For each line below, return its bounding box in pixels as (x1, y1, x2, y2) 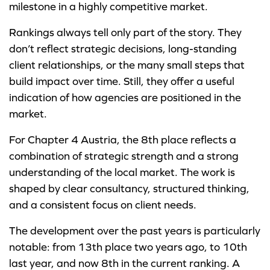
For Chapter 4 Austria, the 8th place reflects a (9, 133, 236, 147)
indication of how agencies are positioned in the (9, 91, 241, 105)
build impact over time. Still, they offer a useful (9, 75, 234, 89)
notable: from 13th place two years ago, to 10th (9, 240, 247, 254)
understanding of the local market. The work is (9, 166, 235, 180)
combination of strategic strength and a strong (9, 149, 239, 163)
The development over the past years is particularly (9, 224, 260, 238)
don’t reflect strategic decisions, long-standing (9, 42, 237, 56)
